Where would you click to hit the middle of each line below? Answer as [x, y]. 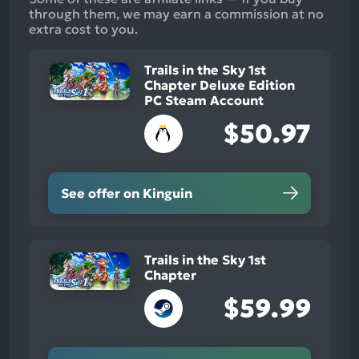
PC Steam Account [204, 101]
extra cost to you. [83, 29]
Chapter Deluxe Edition [220, 85]
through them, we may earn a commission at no [176, 14]
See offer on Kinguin [127, 193]
